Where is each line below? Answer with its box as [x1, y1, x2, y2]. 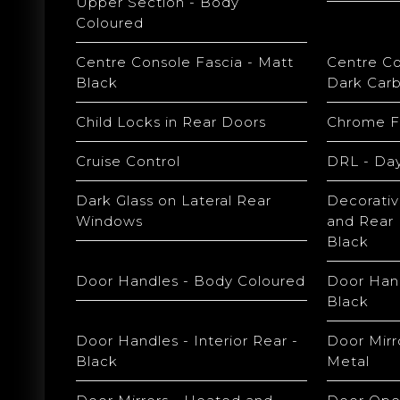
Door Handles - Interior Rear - [76, 332, 298, 349]
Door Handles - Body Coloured [76, 272, 305, 289]
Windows [76, 212, 143, 229]
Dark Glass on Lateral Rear [76, 192, 271, 209]
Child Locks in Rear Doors [76, 113, 266, 130]
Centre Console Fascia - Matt [76, 54, 294, 71]
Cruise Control [76, 153, 180, 170]
